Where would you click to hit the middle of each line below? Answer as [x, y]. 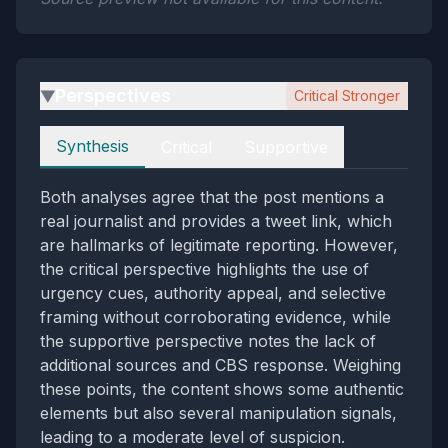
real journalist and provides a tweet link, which [216, 221]
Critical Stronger [347, 95]
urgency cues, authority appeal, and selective [213, 293]
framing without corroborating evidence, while [215, 317]
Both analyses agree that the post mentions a [212, 197]
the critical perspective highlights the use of [204, 269]
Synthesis [92, 146]
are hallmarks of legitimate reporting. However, [219, 245]
